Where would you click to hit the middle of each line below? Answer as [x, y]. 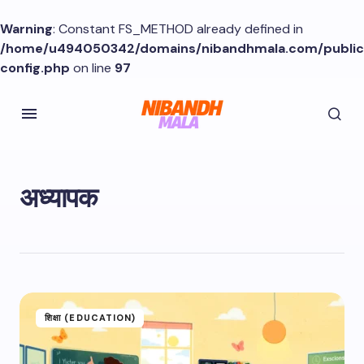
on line [92, 68]
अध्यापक [58, 198]
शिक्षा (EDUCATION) [91, 318]
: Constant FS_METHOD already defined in [178, 29]
